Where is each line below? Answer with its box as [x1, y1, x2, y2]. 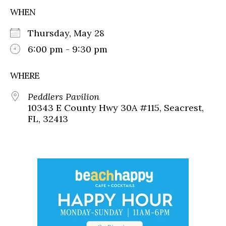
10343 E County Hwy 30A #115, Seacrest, [28, 102, 204, 114]
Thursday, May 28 [28, 27, 115, 39]
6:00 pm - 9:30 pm [28, 43, 107, 55]
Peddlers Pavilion [28, 91, 99, 103]
